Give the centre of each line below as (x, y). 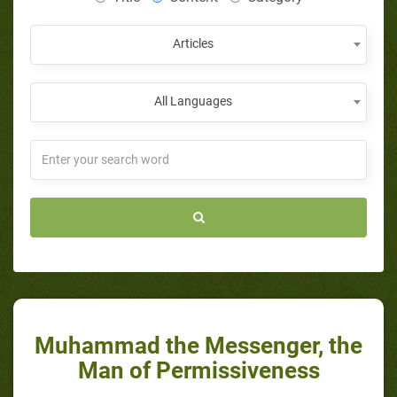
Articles (193, 43)
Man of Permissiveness (198, 370)
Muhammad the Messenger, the (198, 345)
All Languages (193, 101)
